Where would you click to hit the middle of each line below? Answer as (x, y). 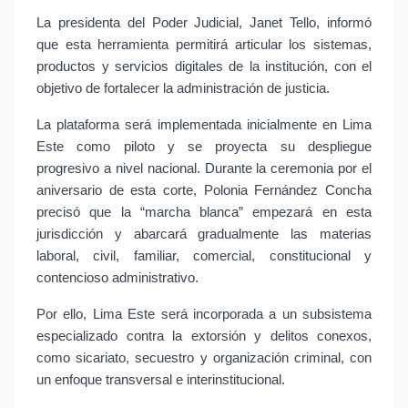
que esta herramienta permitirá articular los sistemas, (204, 45)
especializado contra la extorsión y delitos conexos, (204, 337)
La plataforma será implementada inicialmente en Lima (204, 125)
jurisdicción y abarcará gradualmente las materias (204, 235)
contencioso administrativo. (117, 278)
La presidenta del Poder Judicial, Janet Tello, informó (204, 23)
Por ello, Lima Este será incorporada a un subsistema (204, 315)
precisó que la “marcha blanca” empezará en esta (204, 213)
